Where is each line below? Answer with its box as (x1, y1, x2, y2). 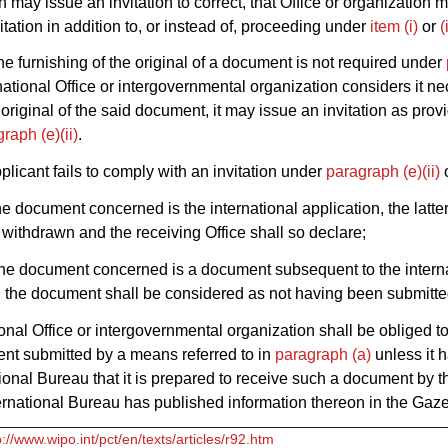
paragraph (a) (275, 345, 371, 363)
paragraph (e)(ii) (326, 163, 440, 181)
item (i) (370, 17, 418, 35)
